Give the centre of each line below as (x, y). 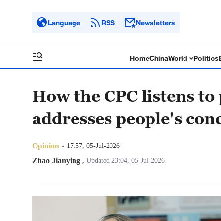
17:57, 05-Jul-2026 (93, 146)
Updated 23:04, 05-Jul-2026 (125, 161)
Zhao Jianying (56, 161)
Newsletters (155, 22)
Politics (206, 58)
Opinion (46, 146)
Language (64, 22)
